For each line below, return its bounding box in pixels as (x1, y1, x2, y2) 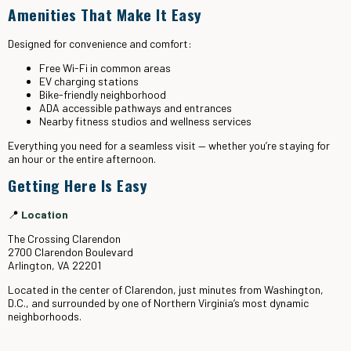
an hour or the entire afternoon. (8, 152, 156, 165)
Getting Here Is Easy (8, 174, 147, 197)
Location (21, 208, 68, 221)
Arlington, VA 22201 (8, 259, 101, 272)
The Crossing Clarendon (8, 232, 121, 245)
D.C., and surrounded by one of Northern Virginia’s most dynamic (8, 296, 309, 309)
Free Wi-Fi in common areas (39, 61, 171, 74)
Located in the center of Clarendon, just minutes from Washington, (8, 283, 324, 296)
